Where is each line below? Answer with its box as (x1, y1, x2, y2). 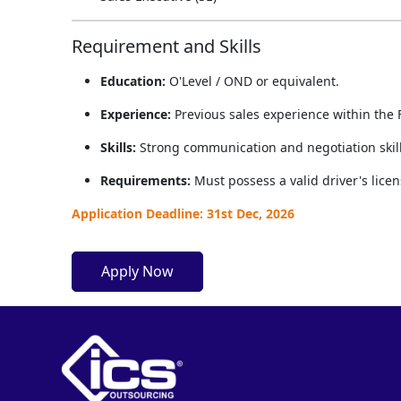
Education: (100, 72, 166, 90)
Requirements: (100, 171, 191, 189)
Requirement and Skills (72, 33, 261, 58)
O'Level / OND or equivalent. (166, 72, 339, 90)
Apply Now (101, 261, 174, 282)
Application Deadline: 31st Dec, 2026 (72, 204, 294, 222)
